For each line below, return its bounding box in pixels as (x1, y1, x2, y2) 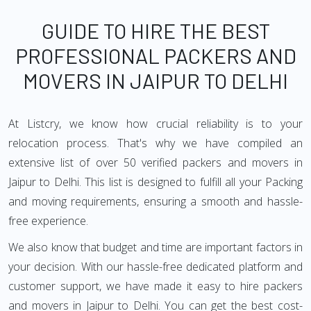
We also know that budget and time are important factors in (8, 239, 303, 255)
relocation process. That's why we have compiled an (8, 135, 303, 151)
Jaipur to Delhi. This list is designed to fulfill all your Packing (8, 174, 303, 190)
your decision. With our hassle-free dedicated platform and (8, 259, 303, 274)
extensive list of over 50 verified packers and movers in (8, 155, 303, 170)
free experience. (8, 213, 88, 228)
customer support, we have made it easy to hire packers (8, 278, 303, 294)
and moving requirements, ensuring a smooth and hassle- (8, 194, 303, 209)
